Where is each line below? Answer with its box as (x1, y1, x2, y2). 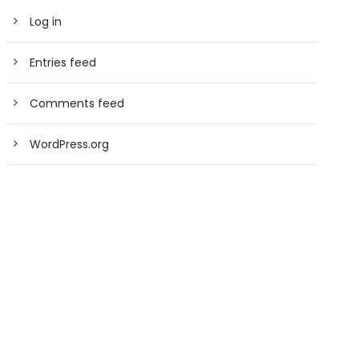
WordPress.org (30, 136, 110, 153)
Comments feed (30, 95, 125, 112)
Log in (30, 14, 63, 30)
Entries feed (30, 54, 97, 71)
